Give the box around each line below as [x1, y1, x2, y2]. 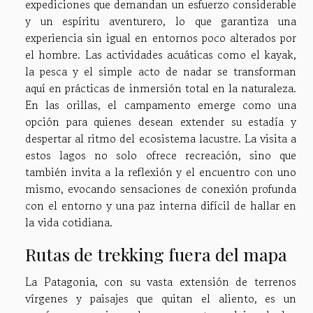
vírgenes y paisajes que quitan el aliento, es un [25, 290, 296, 307]
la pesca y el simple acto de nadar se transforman [25, 63, 296, 80]
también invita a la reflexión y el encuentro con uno [25, 163, 296, 181]
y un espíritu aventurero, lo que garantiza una [25, 13, 296, 30]
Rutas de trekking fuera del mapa [25, 242, 287, 266]
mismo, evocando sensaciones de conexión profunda [25, 180, 296, 198]
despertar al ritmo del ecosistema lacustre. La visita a [25, 130, 296, 147]
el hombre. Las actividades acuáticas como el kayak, [25, 46, 296, 64]
